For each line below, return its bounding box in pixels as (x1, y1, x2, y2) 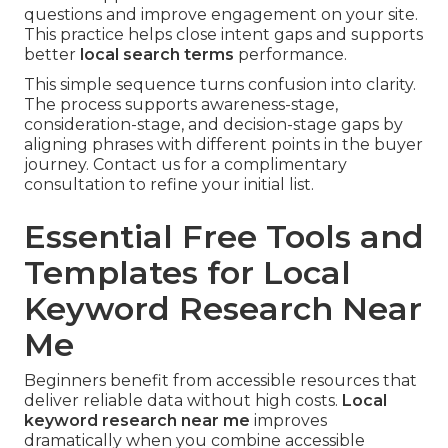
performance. (234, 45, 347, 65)
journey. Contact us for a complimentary (24, 155, 347, 175)
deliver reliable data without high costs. (24, 391, 342, 411)
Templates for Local (24, 253, 351, 293)
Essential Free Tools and (24, 217, 424, 257)
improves (250, 411, 327, 431)
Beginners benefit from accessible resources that (24, 371, 417, 391)
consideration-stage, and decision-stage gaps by (24, 115, 403, 135)
